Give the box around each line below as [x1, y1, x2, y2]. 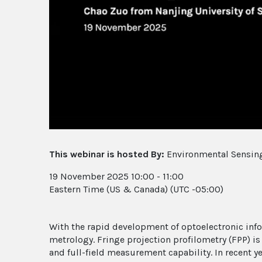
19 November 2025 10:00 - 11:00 [49, 170, 184, 182]
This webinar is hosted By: [49, 148, 164, 160]
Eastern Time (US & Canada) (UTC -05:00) [49, 183, 223, 195]
